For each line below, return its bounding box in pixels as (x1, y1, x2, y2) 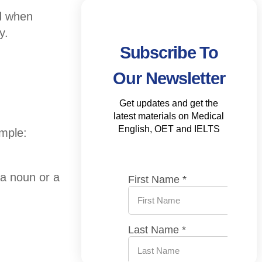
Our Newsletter (113, 69, 225, 88)
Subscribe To (119, 43, 219, 63)
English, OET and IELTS (118, 124, 220, 135)
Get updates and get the (119, 98, 219, 109)
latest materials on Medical (113, 111, 225, 122)
